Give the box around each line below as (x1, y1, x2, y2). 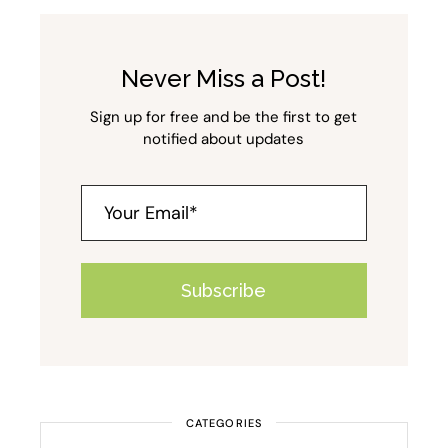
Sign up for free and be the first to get (90, 107, 358, 128)
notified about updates (143, 129, 305, 150)
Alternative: (40, 368, 135, 393)
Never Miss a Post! (121, 64, 327, 94)
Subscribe (181, 280, 267, 302)
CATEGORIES (185, 416, 262, 431)
